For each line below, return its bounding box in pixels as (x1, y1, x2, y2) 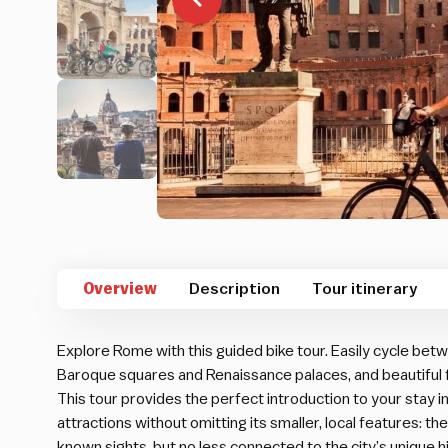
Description (189, 281, 280, 298)
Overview (83, 281, 157, 298)
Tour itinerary (312, 281, 417, 298)
